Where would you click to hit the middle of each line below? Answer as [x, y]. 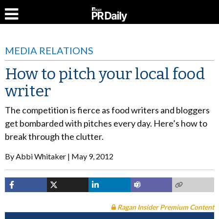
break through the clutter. [54, 136]
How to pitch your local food [105, 74]
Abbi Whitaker [41, 156]
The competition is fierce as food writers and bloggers [107, 110]
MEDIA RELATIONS [49, 50]
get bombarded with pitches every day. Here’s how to [106, 123]
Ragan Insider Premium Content [165, 207]
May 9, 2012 [92, 156]
